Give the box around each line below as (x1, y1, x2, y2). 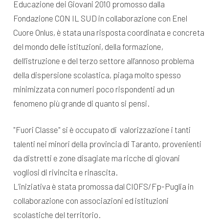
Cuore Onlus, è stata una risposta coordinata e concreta (13, 27, 204, 37)
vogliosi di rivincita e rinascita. (13, 167, 118, 177)
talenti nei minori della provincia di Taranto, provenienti (13, 139, 201, 149)
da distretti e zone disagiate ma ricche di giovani (13, 153, 180, 163)
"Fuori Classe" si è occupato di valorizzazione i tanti (13, 125, 191, 135)
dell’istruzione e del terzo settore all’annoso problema (13, 55, 194, 66)
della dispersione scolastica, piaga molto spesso (13, 69, 181, 80)
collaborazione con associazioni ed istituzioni (13, 196, 169, 206)
